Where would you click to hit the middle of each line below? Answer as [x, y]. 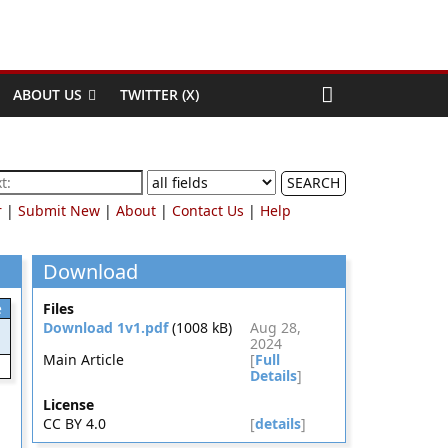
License [68, 404]
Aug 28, [275, 327]
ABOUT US [47, 94]
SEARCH [313, 182]
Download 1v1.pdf [105, 327]
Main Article [83, 359]
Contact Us [208, 210]
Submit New [59, 210]
